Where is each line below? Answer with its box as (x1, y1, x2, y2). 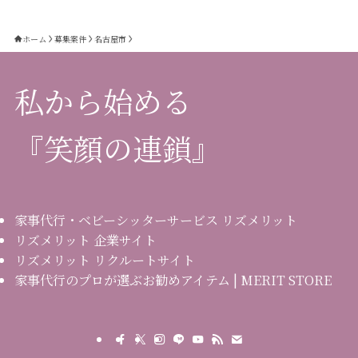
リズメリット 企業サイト (14, 230, 157, 250)
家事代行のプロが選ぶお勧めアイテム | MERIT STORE (14, 270, 332, 290)
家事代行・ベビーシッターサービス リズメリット (14, 210, 297, 230)
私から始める (14, 78, 192, 122)
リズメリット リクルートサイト (14, 250, 195, 270)
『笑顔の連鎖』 (14, 125, 221, 169)
